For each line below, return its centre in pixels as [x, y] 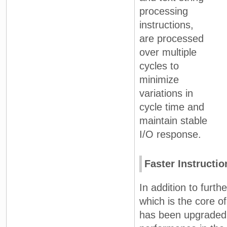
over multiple [168, 52]
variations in [166, 93]
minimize [159, 80]
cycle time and [172, 107]
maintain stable [173, 121]
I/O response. [170, 135]
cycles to [159, 66]
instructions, [166, 25]
